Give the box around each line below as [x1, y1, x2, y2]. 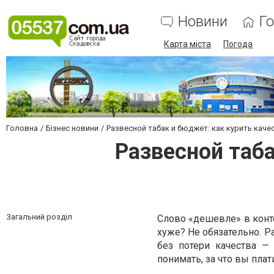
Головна [6, 124, 38, 133]
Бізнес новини [46, 124, 98, 133]
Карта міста [164, 39, 212, 49]
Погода [223, 39, 253, 49]
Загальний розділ [6, 212, 72, 221]
